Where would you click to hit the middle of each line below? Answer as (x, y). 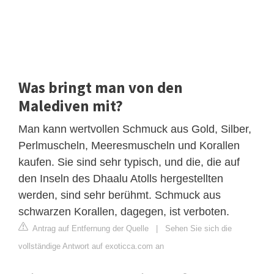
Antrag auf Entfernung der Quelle (90, 228)
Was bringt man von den (101, 87)
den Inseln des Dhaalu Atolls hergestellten (121, 178)
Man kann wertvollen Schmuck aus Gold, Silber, (135, 129)
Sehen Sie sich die (198, 228)
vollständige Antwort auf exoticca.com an (91, 246)
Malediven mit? (71, 106)
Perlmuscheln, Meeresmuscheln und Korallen (129, 145)
